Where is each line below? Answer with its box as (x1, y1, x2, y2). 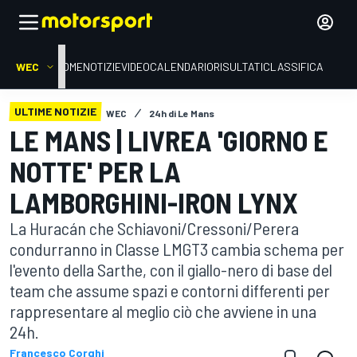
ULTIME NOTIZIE (14, 104, 96, 118)
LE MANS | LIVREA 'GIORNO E (10, 123, 328, 157)
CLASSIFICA (263, 60, 324, 73)
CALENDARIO (150, 60, 214, 73)
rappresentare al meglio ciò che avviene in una (10, 300, 316, 321)
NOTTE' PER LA (10, 154, 181, 188)
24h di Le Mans (149, 108, 214, 119)
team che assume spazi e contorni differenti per (10, 280, 330, 300)
